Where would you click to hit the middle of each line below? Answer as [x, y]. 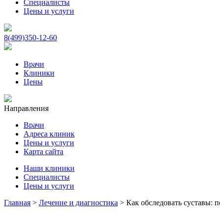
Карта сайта [43, 151]
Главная [17, 203]
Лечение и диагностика [78, 203]
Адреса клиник [49, 134]
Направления [26, 108]
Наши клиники [49, 168]
